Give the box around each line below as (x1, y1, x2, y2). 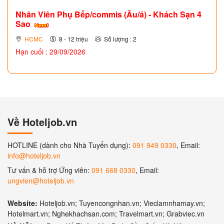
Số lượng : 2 (104, 34, 136, 43)
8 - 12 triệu (59, 34, 88, 43)
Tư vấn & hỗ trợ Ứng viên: (7, 164, 91, 175)
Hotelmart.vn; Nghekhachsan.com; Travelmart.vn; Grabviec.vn (7, 208, 204, 218)
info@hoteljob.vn (7, 150, 60, 160)
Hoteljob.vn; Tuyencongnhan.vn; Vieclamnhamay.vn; (37, 197, 205, 208)
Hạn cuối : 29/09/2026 (15, 46, 85, 56)
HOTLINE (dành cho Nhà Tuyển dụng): (7, 139, 132, 150)
